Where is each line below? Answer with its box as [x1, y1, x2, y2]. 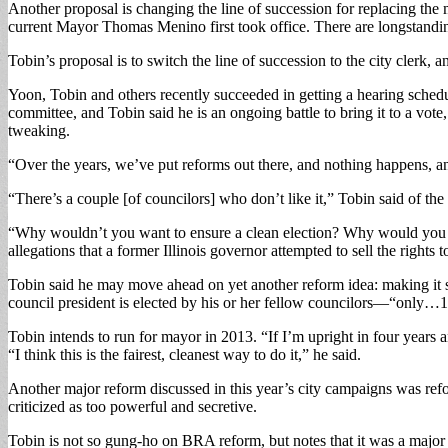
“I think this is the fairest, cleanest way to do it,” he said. [8, 345, 361, 363]
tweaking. [8, 121, 70, 139]
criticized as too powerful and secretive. [8, 397, 257, 415]
